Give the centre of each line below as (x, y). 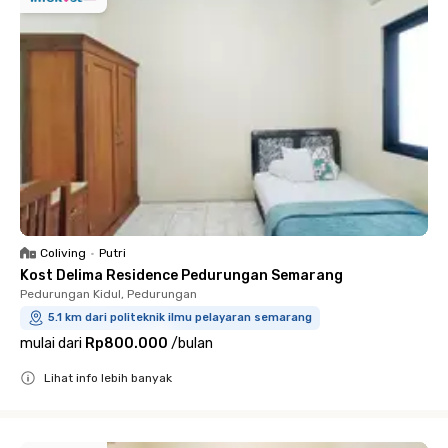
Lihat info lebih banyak (108, 378)
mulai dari (51, 343)
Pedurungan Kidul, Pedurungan (108, 294)
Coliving (63, 253)
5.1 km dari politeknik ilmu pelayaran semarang (180, 317)
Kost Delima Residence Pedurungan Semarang (181, 275)
